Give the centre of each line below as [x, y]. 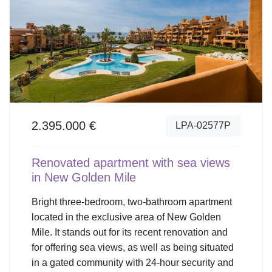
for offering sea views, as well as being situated [133, 247]
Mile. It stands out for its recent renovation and [130, 232]
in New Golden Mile [84, 177]
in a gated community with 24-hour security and [133, 262]
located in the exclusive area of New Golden [126, 217]
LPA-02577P [203, 125]
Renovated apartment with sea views [131, 162]
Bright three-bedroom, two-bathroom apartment [132, 202]
